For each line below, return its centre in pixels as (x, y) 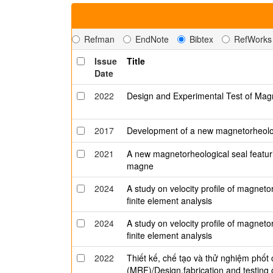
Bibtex (201, 39)
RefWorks (253, 39)
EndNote (152, 39)
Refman (99, 39)
